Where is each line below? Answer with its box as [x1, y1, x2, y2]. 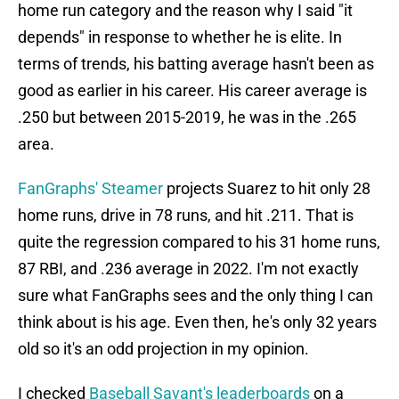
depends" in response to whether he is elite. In [18, 28, 342, 47]
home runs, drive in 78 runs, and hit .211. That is [18, 206, 354, 225]
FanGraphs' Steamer [18, 179, 163, 199]
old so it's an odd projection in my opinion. [18, 339, 309, 359]
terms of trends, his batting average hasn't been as [18, 54, 374, 74]
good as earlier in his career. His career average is [18, 81, 367, 101]
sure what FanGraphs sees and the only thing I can [18, 286, 373, 305]
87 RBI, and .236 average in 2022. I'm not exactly [18, 259, 359, 279]
